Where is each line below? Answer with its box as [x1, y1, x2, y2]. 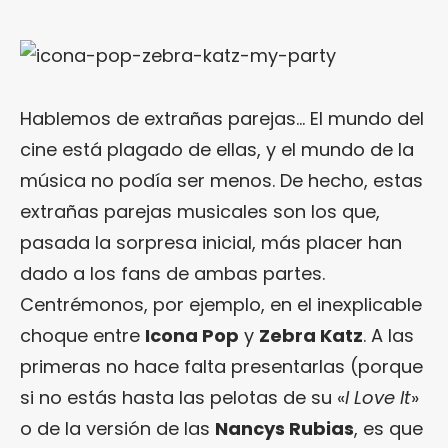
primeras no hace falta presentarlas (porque [20, 354, 423, 380]
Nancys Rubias [215, 416, 354, 442]
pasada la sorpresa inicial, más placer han [20, 230, 402, 256]
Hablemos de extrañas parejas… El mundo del [20, 106, 424, 132]
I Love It [345, 385, 411, 411]
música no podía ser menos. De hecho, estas [20, 168, 423, 194]
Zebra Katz [259, 323, 363, 349]
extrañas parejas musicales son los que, [20, 199, 380, 225]
